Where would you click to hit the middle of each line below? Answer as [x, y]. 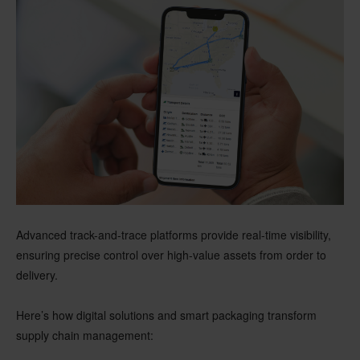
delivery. [37, 274]
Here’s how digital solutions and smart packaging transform [166, 315]
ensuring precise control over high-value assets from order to [171, 254]
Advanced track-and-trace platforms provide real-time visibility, [174, 234]
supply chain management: [85, 335]
